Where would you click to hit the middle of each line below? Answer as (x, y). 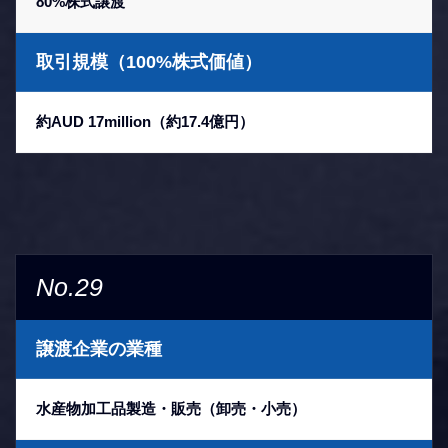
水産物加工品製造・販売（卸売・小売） (171, 408)
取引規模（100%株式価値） (149, 62)
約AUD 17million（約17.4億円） (145, 121)
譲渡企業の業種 (99, 349)
